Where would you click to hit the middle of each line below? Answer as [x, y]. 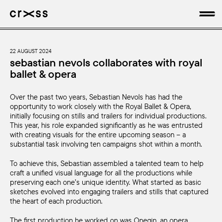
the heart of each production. [56, 201]
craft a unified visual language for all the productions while [101, 172]
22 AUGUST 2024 [31, 51]
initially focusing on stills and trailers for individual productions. [108, 116]
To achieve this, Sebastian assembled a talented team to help [107, 163]
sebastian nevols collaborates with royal [106, 62]
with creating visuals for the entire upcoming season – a [98, 135]
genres [40, 107]
